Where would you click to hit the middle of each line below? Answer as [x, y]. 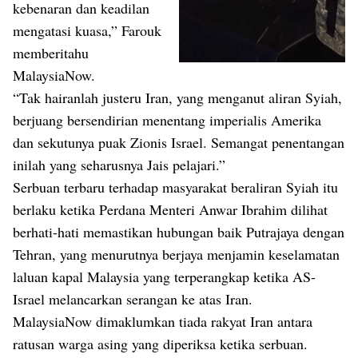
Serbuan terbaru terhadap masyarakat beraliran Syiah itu [175, 187]
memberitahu [51, 53]
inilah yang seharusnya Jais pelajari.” [119, 165]
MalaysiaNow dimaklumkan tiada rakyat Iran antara [163, 322]
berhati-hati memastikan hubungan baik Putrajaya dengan [179, 232]
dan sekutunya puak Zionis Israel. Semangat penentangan [179, 143]
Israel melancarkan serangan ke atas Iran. [133, 299]
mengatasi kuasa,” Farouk [87, 31]
